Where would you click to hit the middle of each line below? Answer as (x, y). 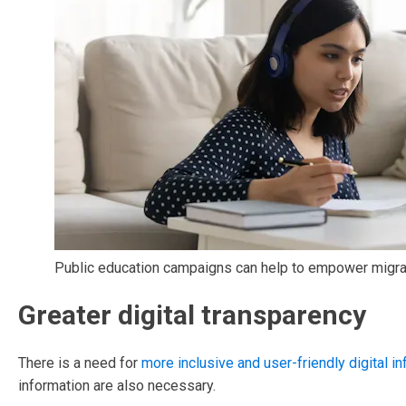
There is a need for (80, 363)
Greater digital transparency (192, 315)
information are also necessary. (117, 386)
